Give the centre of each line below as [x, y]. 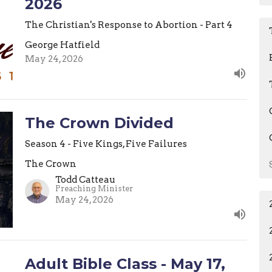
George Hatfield [62, 45]
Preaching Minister [94, 189]
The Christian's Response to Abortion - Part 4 [128, 25]
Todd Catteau [85, 180]
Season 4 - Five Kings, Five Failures [106, 144]
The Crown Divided [99, 123]
